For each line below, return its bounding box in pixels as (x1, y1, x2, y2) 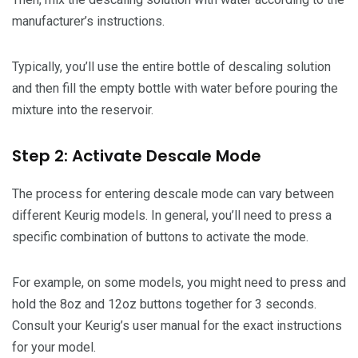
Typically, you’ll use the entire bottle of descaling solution (12, 59, 331, 75)
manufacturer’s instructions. (12, 14, 165, 30)
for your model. (12, 340, 96, 356)
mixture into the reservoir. (12, 102, 153, 118)
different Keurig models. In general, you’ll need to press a (12, 208, 332, 224)
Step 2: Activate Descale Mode (12, 145, 261, 168)
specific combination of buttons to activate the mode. (12, 229, 308, 245)
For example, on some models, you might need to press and (12, 275, 346, 291)
